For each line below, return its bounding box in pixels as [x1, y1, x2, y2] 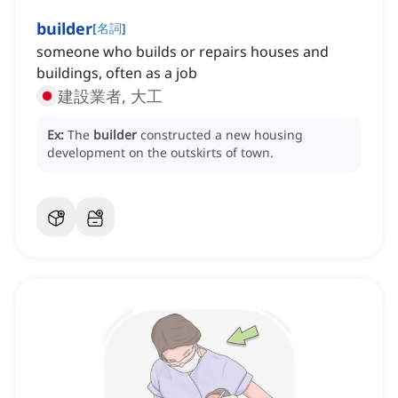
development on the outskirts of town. [47, 144, 274, 162]
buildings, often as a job [36, 63, 197, 84]
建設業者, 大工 [58, 85, 163, 107]
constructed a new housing [140, 126, 303, 144]
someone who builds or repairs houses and [36, 42, 329, 62]
